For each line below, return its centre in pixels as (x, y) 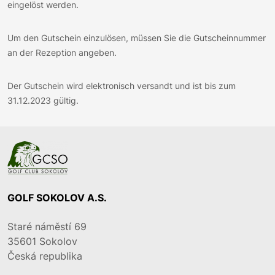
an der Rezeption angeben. (62, 52)
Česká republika (45, 256)
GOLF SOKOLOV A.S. (57, 197)
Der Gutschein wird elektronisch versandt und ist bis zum (122, 85)
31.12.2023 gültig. (43, 100)
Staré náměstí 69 (47, 226)
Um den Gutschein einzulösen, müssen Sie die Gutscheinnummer (137, 37)
